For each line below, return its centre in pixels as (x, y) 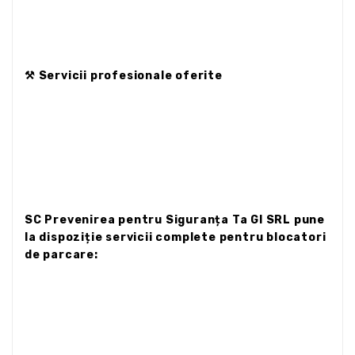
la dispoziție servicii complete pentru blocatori (176, 237)
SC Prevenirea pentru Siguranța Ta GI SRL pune (175, 219)
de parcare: (61, 254)
